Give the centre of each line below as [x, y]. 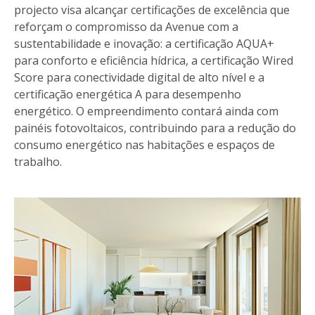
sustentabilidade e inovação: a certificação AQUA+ [144, 44]
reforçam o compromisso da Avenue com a [126, 27]
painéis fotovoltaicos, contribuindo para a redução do [155, 128]
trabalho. [38, 162]
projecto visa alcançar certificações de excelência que [152, 10]
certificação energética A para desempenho [128, 95]
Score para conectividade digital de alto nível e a [139, 78]
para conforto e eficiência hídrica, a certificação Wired [154, 61]
